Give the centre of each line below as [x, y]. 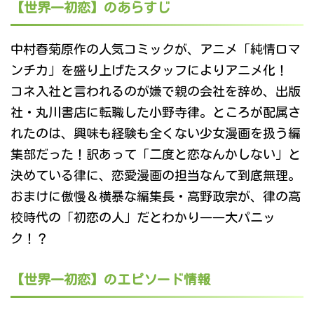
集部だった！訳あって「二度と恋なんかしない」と [156, 155]
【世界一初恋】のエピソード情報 [110, 280]
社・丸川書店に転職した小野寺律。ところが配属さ [156, 112]
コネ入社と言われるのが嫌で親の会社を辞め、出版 [156, 91]
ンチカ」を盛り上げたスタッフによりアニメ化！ [156, 70]
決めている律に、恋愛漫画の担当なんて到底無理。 [156, 176]
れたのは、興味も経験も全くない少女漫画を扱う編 [156, 134]
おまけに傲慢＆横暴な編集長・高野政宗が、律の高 [156, 197]
